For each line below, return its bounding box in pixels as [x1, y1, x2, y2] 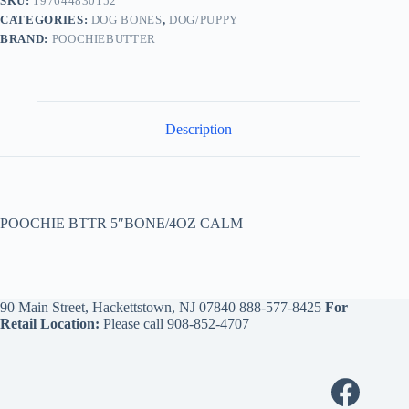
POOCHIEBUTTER [51, 31, 157, 46]
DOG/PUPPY [168, 12, 238, 26]
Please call [100, 316, 167, 332]
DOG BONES [90, 12, 163, 26]
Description [164, 121, 232, 137]
